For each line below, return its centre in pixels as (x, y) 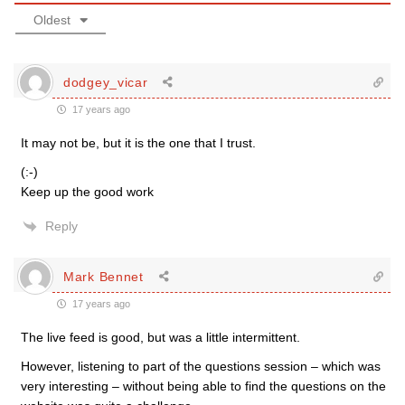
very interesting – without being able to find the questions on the (203, 386)
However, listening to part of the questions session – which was (201, 366)
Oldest (52, 20)
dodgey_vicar (106, 82)
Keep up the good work (87, 192)
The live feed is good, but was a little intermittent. (160, 337)
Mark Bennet (104, 276)
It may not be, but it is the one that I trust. (138, 143)
